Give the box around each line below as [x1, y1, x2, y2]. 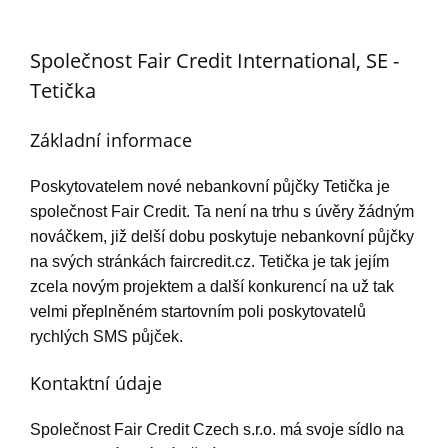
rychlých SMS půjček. [30, 328, 183, 346]
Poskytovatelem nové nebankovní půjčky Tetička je [30, 178, 390, 196]
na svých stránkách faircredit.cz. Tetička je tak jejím [30, 253, 389, 271]
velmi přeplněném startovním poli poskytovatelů [30, 303, 366, 321]
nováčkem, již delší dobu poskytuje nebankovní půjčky [30, 228, 414, 246]
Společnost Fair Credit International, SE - [30, 47, 399, 75]
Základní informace [30, 128, 192, 153]
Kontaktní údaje [30, 371, 162, 396]
